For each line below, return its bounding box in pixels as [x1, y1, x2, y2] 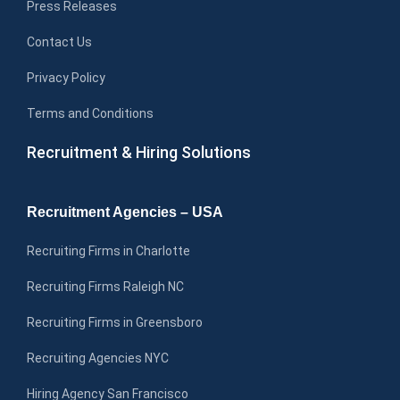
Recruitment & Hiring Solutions [27, 142, 251, 162]
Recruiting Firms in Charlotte [27, 243, 190, 258]
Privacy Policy [27, 70, 105, 85]
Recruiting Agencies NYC [27, 350, 169, 365]
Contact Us [27, 34, 92, 49]
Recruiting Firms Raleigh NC [27, 279, 184, 294]
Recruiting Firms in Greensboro [27, 314, 203, 329]
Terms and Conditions [27, 105, 154, 121]
